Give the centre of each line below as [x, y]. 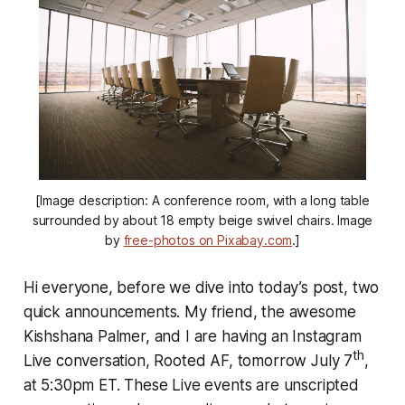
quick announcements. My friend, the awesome [189, 311]
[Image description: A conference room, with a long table [202, 200]
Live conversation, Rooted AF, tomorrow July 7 [188, 360]
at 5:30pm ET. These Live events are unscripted [191, 385]
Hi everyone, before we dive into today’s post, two [201, 287]
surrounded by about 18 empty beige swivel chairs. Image [202, 220]
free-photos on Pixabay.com [208, 240]
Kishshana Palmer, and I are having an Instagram [192, 336]
